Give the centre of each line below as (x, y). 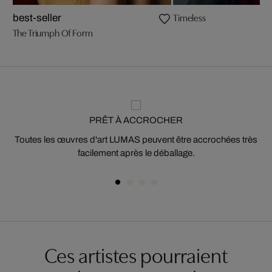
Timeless (189, 17)
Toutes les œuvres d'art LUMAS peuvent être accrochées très (136, 140)
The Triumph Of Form (53, 32)
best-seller (37, 18)
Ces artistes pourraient (136, 254)
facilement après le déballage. (136, 153)
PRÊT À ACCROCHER (136, 120)
